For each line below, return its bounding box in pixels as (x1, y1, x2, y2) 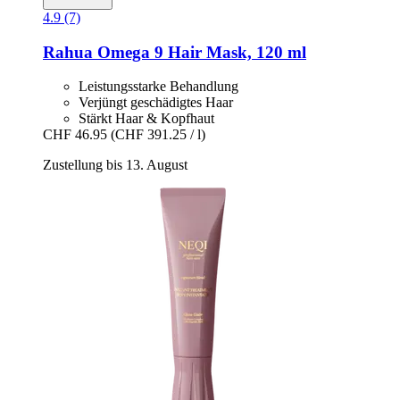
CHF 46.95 (43, 127, 107, 143)
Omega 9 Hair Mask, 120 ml (93, 42, 306, 62)
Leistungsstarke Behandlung (79, 79, 238, 95)
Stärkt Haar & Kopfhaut (79, 111, 214, 127)
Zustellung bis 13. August (43, 157, 187, 173)
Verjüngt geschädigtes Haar (79, 95, 233, 111)
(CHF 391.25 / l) (111, 127, 205, 143)
